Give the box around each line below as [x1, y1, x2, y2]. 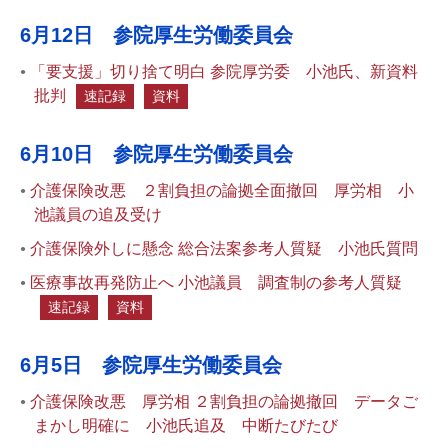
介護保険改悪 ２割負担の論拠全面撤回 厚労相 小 [30, 182, 414, 199]
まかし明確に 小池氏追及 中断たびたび [34, 417, 338, 434]
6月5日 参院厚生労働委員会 [20, 354, 282, 376]
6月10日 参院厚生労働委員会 [20, 143, 293, 165]
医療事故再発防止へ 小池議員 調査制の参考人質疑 [30, 274, 402, 291]
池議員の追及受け [34, 206, 162, 223]
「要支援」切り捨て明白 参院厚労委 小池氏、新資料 [30, 63, 418, 80]
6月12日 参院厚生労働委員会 [20, 24, 293, 46]
